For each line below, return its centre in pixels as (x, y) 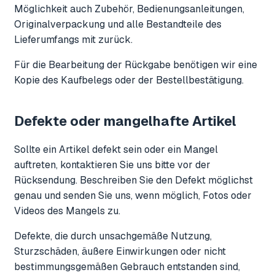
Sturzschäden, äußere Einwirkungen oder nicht (120, 251)
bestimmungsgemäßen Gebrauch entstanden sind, (127, 266)
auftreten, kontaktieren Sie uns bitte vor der (112, 165)
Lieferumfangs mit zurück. (73, 39)
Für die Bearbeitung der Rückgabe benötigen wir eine (136, 64)
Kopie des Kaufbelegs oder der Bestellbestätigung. (129, 80)
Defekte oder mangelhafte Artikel (125, 121)
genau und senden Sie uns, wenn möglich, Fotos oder (133, 195)
